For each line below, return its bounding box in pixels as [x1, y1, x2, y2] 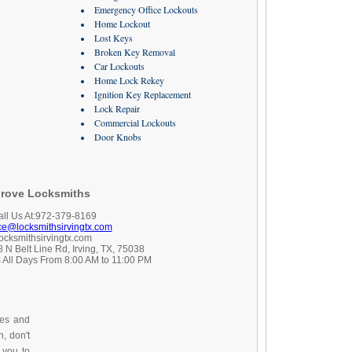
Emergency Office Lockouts [93, 3, 198, 16]
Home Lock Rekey [93, 74, 164, 86]
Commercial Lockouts [93, 116, 176, 129]
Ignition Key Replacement [93, 88, 191, 101]
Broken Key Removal [93, 46, 175, 58]
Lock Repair [93, 102, 140, 115]
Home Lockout [93, 17, 150, 30]
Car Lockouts [93, 60, 145, 72]
